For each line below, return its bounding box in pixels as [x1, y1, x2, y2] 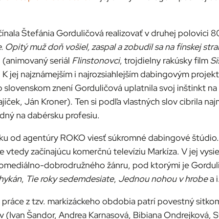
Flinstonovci [72, 55, 120, 66]
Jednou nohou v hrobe [118, 173, 208, 185]
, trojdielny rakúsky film [120, 55, 210, 66]
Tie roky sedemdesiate [26, 173, 114, 185]
